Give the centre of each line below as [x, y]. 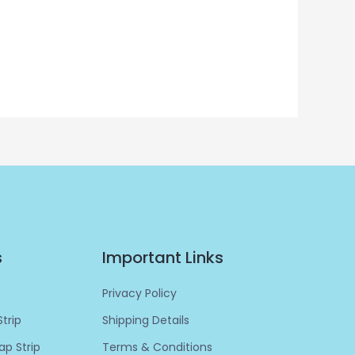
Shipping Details [146, 320]
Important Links [163, 257]
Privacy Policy [140, 293]
